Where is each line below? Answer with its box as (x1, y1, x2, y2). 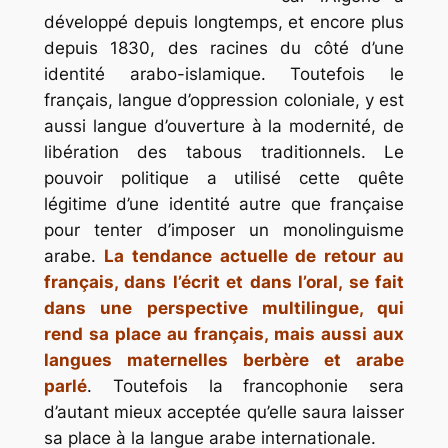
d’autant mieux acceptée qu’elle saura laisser (43, 402, 405, 423)
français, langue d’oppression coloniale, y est (43, 90, 405, 111)
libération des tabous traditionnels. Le (43, 142, 405, 163)
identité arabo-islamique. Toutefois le (43, 64, 405, 85)
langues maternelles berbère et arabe (43, 350, 405, 371)
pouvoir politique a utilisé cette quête (43, 168, 405, 189)
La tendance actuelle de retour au (104, 246, 405, 267)
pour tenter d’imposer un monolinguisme (43, 220, 405, 241)
